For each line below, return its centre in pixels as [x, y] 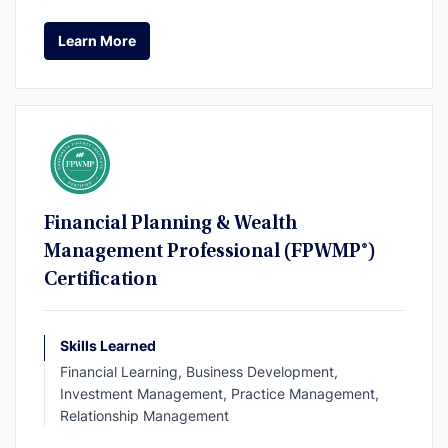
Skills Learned [108, 345]
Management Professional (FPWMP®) [210, 251]
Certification [100, 279]
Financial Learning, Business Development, [199, 371]
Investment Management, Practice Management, [219, 393]
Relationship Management [144, 415]
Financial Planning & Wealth [170, 223]
